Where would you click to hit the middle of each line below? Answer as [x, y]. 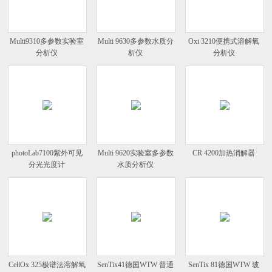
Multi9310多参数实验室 [47, 42]
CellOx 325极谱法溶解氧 [47, 264]
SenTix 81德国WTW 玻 [224, 264]
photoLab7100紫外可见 [47, 153]
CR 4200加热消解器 [224, 153]
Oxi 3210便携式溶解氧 [224, 42]
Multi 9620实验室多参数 [135, 153]
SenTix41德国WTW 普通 [136, 264]
